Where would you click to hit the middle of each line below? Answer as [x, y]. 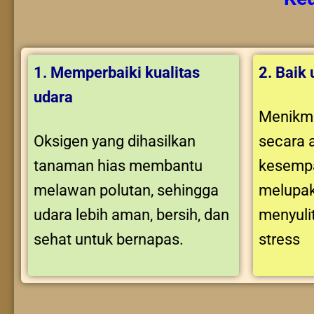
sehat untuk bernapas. [109, 239]
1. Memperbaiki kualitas [117, 73]
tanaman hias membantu [118, 165]
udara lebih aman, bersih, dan [131, 214]
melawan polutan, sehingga [126, 190]
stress [279, 239]
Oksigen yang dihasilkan [115, 141]
